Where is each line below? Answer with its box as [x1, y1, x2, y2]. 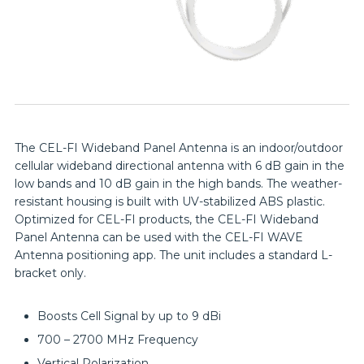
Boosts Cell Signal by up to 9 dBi [37, 309, 221, 324]
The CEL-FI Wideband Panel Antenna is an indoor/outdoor [15, 140, 343, 155]
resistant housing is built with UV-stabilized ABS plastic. [15, 193, 325, 209]
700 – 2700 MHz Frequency [37, 332, 198, 348]
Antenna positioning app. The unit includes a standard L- [15, 247, 332, 262]
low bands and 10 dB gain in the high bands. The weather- [15, 175, 342, 191]
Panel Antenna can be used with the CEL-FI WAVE [15, 229, 303, 245]
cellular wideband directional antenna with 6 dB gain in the [15, 158, 344, 173]
